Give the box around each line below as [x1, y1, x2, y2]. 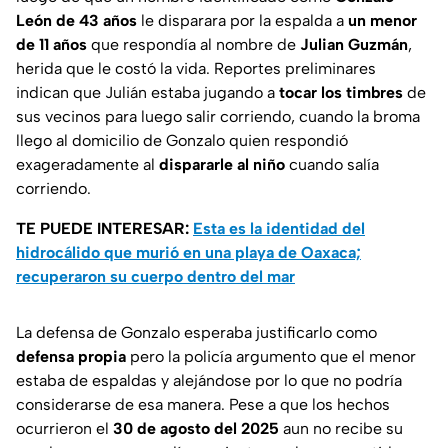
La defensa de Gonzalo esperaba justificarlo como [16, 323, 377, 343]
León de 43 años [16, 11, 137, 31]
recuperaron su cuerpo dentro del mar [16, 267, 295, 287]
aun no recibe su [279, 419, 403, 439]
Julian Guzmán [300, 35, 408, 55]
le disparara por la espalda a [137, 11, 348, 31]
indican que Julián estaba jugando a [16, 83, 279, 103]
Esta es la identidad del [193, 219, 365, 239]
